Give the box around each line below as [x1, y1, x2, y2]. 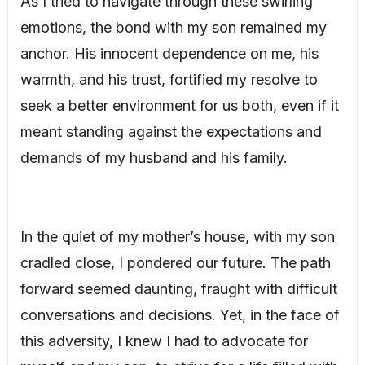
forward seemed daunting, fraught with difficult [20, 280, 337, 298]
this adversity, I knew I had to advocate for [20, 332, 308, 350]
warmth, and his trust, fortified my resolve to [20, 71, 318, 89]
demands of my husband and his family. [20, 149, 288, 167]
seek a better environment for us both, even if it [20, 97, 339, 115]
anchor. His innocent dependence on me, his [20, 45, 319, 63]
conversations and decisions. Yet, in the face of [20, 306, 340, 324]
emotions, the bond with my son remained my [20, 19, 327, 37]
